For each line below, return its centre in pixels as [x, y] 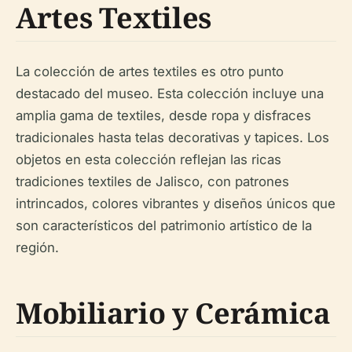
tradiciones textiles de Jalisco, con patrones [152, 181]
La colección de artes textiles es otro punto [150, 71]
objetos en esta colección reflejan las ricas [148, 159]
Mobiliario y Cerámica [173, 313]
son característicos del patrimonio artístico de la [164, 225]
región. [37, 247]
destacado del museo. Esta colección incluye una [170, 93]
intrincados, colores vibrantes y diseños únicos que [176, 203]
